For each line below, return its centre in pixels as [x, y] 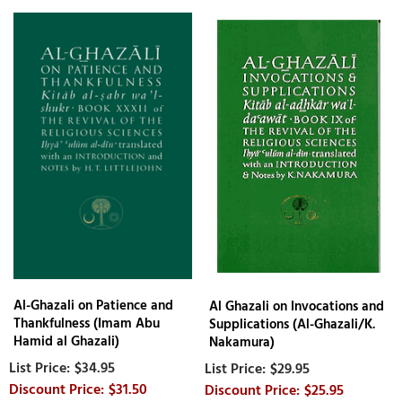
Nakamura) [242, 343]
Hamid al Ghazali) [66, 341]
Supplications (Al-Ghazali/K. [293, 325]
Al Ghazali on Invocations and [297, 307]
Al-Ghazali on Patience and [93, 305]
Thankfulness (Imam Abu [87, 323]
